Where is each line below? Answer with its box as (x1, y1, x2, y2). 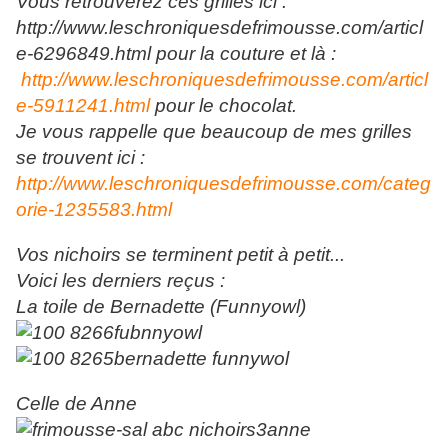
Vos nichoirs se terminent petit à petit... (16, 244, 345, 266)
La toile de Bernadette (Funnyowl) (16, 296, 311, 318)
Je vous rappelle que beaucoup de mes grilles (16, 121, 412, 143)
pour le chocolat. (150, 95, 297, 117)
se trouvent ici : (16, 147, 145, 169)
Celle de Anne (16, 393, 137, 415)
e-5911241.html (16, 95, 150, 117)
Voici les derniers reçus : (16, 270, 225, 292)
